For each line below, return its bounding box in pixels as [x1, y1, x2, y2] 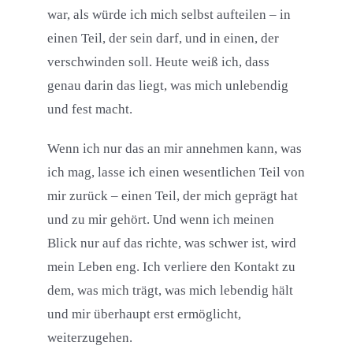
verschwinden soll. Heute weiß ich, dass [46, 54, 269, 70]
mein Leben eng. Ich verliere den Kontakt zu [46, 259, 295, 275]
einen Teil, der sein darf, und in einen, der [46, 31, 279, 46]
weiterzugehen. [46, 330, 132, 346]
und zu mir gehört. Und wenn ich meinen [46, 212, 274, 228]
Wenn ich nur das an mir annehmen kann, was [46, 141, 302, 157]
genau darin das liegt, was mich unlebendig [46, 78, 288, 94]
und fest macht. [46, 102, 132, 117]
